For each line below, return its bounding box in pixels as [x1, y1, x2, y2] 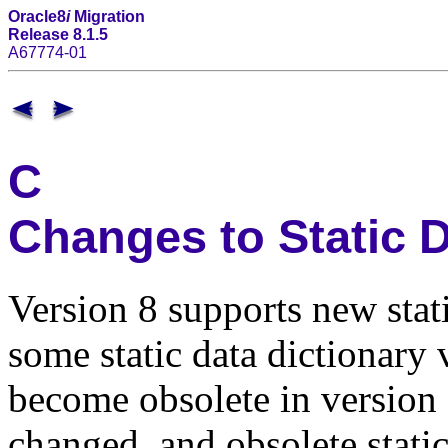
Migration [70, 8, 145, 25]
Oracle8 [8, 8, 66, 25]
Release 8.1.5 [8, 26, 108, 43]
